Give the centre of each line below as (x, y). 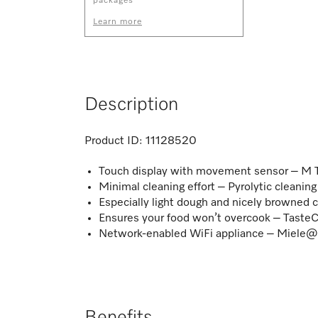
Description (131, 105)
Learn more (117, 22)
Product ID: (114, 141)
